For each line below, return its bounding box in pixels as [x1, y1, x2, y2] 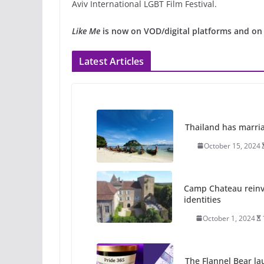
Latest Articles [79, 54, 144, 68]
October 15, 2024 [204, 140, 260, 151]
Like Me [72, 25, 100, 37]
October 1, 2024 [203, 213, 256, 223]
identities [184, 193, 222, 205]
